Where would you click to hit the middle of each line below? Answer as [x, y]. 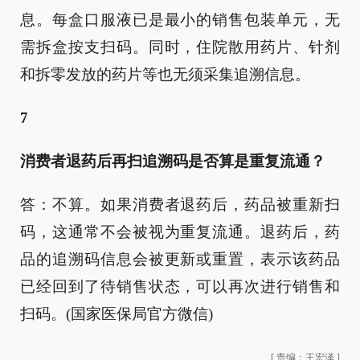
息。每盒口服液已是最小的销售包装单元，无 [180, 20]
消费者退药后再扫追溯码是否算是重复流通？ [173, 162]
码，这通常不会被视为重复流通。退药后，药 [180, 232]
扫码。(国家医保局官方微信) [117, 314]
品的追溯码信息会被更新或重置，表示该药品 [180, 260]
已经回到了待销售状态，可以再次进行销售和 [180, 287]
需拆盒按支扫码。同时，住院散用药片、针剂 [180, 47]
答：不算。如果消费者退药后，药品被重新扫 [180, 205]
